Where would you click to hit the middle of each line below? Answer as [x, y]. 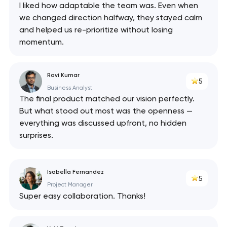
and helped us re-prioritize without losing [96, 30]
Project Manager [70, 185]
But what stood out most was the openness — [106, 111]
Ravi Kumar [63, 75]
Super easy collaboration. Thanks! [82, 196]
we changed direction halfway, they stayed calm [110, 18]
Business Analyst [69, 88]
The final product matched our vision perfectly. [107, 99]
